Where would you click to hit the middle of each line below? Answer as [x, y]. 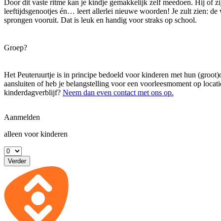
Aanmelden [22, 117]
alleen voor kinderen [36, 134]
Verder [17, 161]
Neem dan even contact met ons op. [118, 92]
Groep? [16, 47]
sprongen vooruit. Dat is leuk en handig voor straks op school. [100, 20]
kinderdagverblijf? [33, 92]
